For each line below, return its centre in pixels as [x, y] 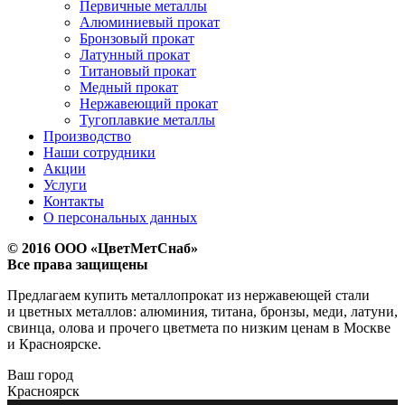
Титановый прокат [138, 71]
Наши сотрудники [99, 153]
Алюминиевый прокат [150, 23]
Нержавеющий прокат [149, 104]
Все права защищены [78, 265]
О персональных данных [120, 218]
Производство [87, 137]
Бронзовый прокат [137, 39]
